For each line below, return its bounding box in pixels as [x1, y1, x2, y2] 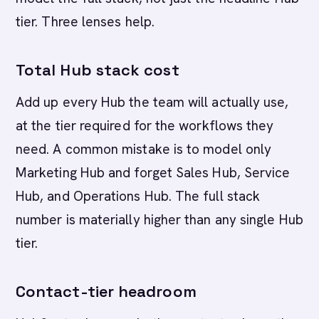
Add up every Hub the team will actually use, [16, 93, 289, 111]
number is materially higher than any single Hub [16, 211, 303, 229]
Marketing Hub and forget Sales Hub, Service [16, 164, 291, 182]
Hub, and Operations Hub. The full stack [16, 187, 261, 205]
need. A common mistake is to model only [16, 140, 272, 158]
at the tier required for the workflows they [16, 117, 274, 135]
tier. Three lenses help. [16, 13, 155, 31]
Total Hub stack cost [16, 60, 179, 80]
